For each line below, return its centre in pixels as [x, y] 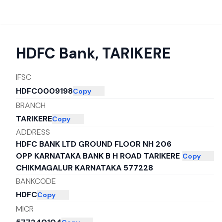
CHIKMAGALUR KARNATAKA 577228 [84, 168]
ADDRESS [33, 132]
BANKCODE [36, 181]
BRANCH [31, 105]
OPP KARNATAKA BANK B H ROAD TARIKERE [98, 156]
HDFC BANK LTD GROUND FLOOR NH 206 [94, 144]
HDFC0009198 [44, 91]
